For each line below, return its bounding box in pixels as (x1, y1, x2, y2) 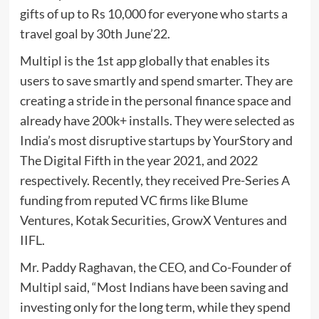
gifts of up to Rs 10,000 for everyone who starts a (19, 6, 288, 22)
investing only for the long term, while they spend (19, 299, 291, 315)
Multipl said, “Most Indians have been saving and (19, 279, 288, 296)
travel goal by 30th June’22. (19, 26, 170, 42)
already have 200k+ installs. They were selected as (19, 113, 295, 129)
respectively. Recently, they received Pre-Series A (19, 172, 290, 189)
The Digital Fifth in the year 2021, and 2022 (19, 152, 258, 169)
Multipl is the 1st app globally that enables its (19, 53, 270, 69)
